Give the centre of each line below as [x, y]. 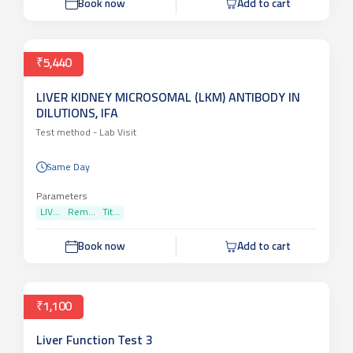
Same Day [69, 168]
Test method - [67, 133]
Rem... [82, 213]
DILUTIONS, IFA [77, 114]
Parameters [62, 197]
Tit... [111, 213]
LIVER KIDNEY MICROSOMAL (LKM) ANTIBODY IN [168, 98]
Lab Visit [117, 133]
